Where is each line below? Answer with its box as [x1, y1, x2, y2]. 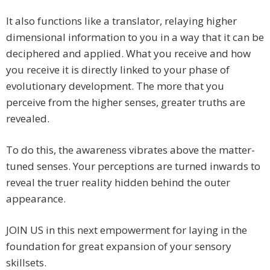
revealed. [6, 111, 49, 126]
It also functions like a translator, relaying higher [6, 14, 237, 28]
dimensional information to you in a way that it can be [6, 30, 264, 45]
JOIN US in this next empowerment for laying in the [6, 223, 247, 237]
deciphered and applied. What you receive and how [6, 46, 251, 61]
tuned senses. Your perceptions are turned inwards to [6, 159, 260, 174]
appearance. [6, 192, 66, 206]
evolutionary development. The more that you [6, 79, 224, 93]
